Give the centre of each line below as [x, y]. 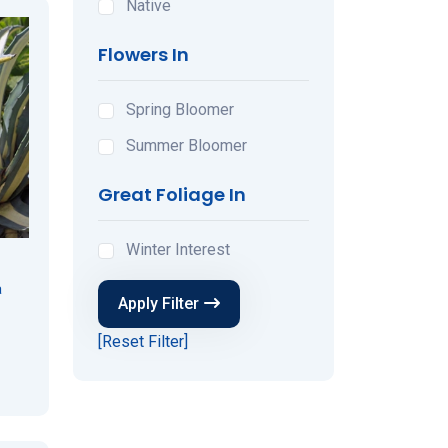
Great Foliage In [172, 194]
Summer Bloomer [186, 145]
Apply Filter [158, 303]
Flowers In [143, 54]
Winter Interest [178, 249]
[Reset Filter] [143, 341]
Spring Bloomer [180, 109]
